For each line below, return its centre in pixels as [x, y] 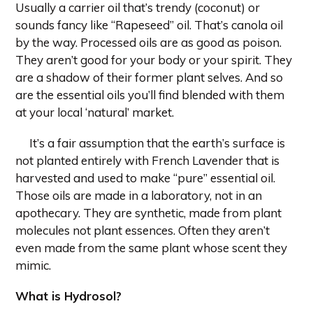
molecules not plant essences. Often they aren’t [143, 230]
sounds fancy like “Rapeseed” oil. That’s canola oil [149, 24]
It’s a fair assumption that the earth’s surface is [157, 143]
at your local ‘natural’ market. [95, 112]
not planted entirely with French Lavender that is [147, 160]
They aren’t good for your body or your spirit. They [154, 59]
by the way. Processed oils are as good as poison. [148, 42]
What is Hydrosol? [68, 296]
